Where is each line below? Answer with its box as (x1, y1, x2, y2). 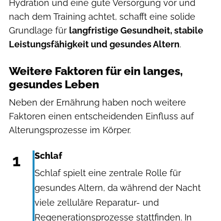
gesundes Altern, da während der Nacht (35, 182, 201, 193)
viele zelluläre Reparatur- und (35, 197, 159, 208)
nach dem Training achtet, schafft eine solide (9, 11, 195, 22)
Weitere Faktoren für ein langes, (9, 64, 183, 77)
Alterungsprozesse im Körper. (9, 124, 131, 135)
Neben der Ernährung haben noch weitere (9, 97, 186, 108)
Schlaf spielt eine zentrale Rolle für (35, 167, 181, 178)
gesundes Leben (9, 77, 99, 91)
